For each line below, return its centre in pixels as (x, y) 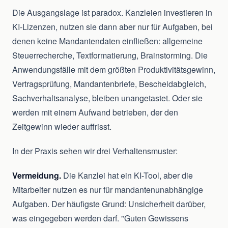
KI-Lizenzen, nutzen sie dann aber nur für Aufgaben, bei (112, 27)
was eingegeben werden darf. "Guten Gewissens (100, 218)
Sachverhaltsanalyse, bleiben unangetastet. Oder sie (107, 98)
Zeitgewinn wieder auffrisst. (62, 127)
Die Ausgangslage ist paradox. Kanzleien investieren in (112, 13)
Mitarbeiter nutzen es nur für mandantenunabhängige (108, 190)
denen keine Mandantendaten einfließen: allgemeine (107, 41)
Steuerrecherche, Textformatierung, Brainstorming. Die (110, 55)
